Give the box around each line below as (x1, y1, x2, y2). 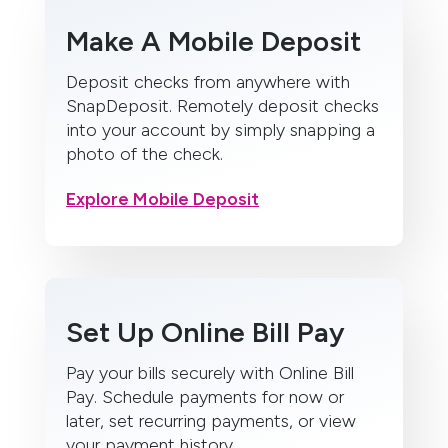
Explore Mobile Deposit (66, 188, 259, 210)
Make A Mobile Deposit (66, 24, 361, 58)
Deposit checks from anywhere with (66, 71, 350, 93)
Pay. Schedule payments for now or (66, 385, 344, 408)
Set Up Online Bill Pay (66, 314, 345, 349)
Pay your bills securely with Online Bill (66, 361, 354, 384)
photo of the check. (66, 143, 223, 165)
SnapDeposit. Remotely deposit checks (66, 95, 379, 117)
